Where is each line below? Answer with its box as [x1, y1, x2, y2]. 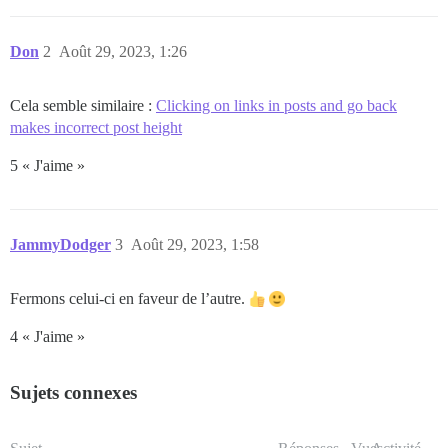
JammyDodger [10, 236, 111, 253]
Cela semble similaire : [10, 97, 156, 114]
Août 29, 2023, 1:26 [59, 43, 187, 60]
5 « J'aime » [10, 157, 85, 174]
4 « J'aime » [10, 328, 85, 345]
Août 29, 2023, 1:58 [131, 236, 259, 253]
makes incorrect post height [10, 119, 182, 136]
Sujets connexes [10, 382, 137, 403]
